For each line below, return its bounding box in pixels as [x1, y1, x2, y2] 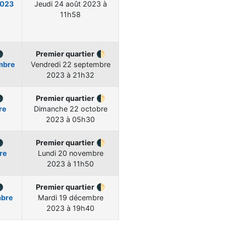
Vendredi [30, 60, 63, 69]
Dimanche [33, 104, 70, 114]
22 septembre [62, 60, 110, 69]
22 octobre [69, 104, 107, 114]
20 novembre [58, 149, 103, 158]
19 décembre [59, 193, 103, 202]
